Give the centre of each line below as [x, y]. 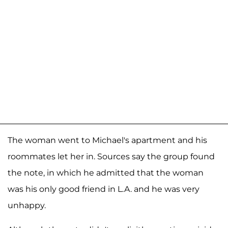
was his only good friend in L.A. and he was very [104, 189]
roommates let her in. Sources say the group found [111, 156]
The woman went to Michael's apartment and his [107, 140]
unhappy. [27, 205]
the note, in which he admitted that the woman [106, 173]
